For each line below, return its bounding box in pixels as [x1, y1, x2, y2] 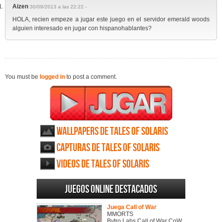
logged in [40, 73, 65, 81]
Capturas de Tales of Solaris [56, 141, 160, 155]
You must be [5, 73, 40, 81]
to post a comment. [65, 73, 117, 81]
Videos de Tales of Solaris [56, 158, 149, 171]
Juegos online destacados [65, 183, 157, 197]
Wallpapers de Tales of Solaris [56, 125, 168, 139]
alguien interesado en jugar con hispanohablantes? [12, 25, 152, 32]
